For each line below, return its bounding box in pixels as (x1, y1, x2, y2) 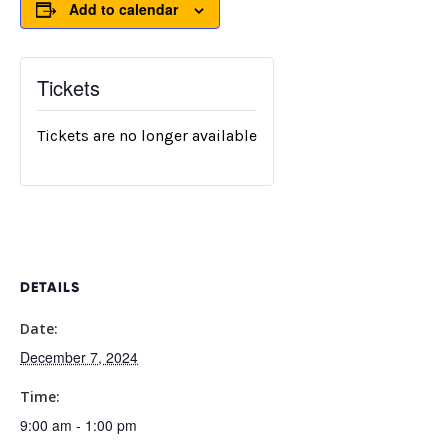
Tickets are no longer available (37, 126, 257, 145)
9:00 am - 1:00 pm (20, 415, 137, 435)
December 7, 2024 (20, 347, 138, 367)
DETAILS (20, 279, 80, 296)
